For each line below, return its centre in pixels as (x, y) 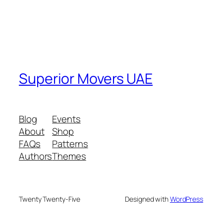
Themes (69, 156)
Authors (36, 156)
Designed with (147, 199)
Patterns (70, 144)
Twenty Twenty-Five (50, 199)
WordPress (186, 199)
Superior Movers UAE (86, 78)
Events (66, 119)
